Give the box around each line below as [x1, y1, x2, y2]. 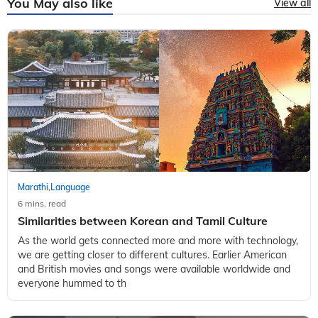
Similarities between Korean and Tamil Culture [18, 214, 268, 229]
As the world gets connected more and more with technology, [18, 234, 298, 248]
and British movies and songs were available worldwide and [18, 263, 290, 276]
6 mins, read [18, 198, 66, 209]
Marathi [18, 182, 48, 193]
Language [50, 182, 90, 193]
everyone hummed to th [18, 277, 126, 290]
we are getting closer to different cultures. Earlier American [18, 248, 287, 262]
